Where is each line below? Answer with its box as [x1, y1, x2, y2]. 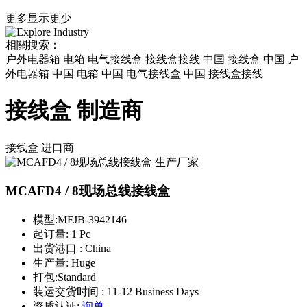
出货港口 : [33, 242, 85, 254]
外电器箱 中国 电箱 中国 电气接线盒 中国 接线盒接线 [5, 67, 263, 79]
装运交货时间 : [33, 285, 107, 297]
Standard [58, 271, 96, 283]
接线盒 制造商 [5, 98, 143, 123]
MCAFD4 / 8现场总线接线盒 [5, 184, 170, 199]
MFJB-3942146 [58, 213, 127, 225]
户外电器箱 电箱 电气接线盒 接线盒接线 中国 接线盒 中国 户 [5, 53, 299, 65]
